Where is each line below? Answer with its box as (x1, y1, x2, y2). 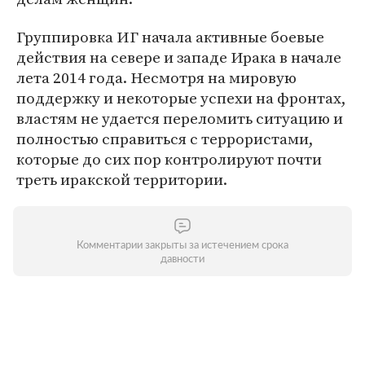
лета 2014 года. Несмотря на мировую (16, 67, 297, 88)
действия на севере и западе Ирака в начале (16, 46, 341, 68)
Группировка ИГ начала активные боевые (16, 26, 324, 47)
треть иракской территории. (16, 169, 227, 190)
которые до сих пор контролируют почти (16, 148, 322, 169)
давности (161, 254, 204, 265)
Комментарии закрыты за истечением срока (77, 240, 288, 251)
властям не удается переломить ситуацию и (16, 108, 343, 129)
